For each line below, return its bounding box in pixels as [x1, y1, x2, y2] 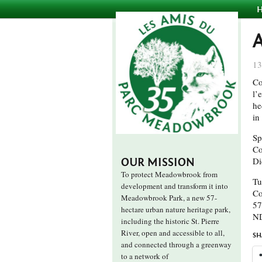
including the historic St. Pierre [121, 216, 219, 226]
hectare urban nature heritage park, [121, 204, 230, 215]
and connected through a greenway [121, 239, 232, 250]
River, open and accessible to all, [121, 227, 225, 238]
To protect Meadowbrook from [121, 169, 218, 180]
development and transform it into [121, 181, 228, 191]
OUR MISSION [121, 156, 195, 169]
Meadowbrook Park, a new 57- [121, 192, 217, 203]
